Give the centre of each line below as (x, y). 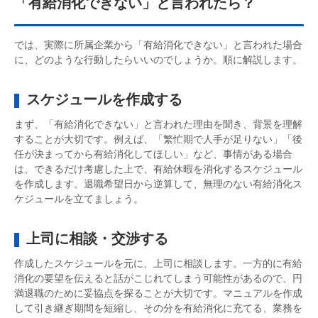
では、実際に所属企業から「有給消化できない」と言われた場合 (158, 45)
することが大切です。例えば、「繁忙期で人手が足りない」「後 (158, 139)
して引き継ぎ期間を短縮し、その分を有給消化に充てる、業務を (158, 308)
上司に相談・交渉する (97, 239)
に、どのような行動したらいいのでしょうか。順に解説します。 (158, 60)
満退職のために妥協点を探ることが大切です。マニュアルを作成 (158, 294)
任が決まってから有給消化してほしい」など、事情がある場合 (153, 154)
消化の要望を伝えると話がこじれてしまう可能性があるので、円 (158, 279)
